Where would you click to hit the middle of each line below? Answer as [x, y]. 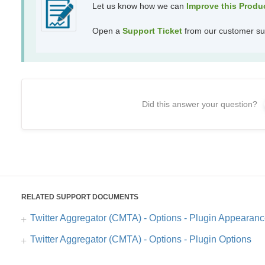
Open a [107, 31]
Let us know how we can [139, 6]
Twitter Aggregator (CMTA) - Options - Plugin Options [140, 240]
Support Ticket [152, 31]
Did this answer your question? [200, 104]
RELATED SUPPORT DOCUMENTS [80, 197]
